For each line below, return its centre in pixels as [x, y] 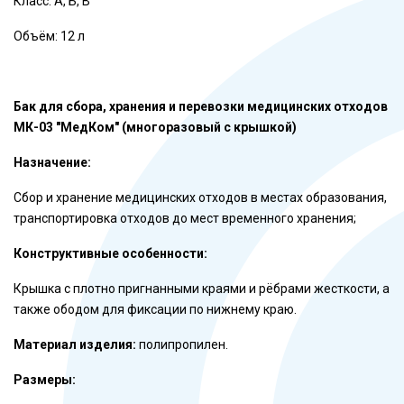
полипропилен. [182, 344]
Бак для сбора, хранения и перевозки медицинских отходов [201, 106]
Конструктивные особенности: [110, 253]
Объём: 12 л [49, 36]
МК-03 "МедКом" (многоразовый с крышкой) [155, 127]
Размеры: [45, 380]
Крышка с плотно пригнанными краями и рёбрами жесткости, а [202, 289]
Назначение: [52, 162]
